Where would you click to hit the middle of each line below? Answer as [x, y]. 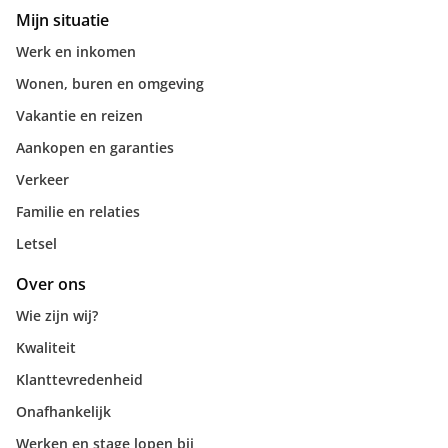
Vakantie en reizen [79, 115]
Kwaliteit [46, 347]
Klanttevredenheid [79, 379]
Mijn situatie [62, 20]
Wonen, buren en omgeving [110, 83]
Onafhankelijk [63, 411]
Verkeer [42, 179]
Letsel [36, 243]
